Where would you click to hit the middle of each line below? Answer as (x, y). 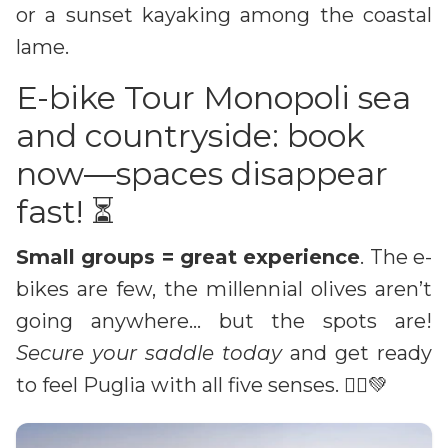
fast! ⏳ (65, 211)
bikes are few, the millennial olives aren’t (224, 288)
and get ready (357, 352)
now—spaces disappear (202, 173)
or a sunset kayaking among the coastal (224, 14)
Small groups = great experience (188, 256)
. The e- (396, 256)
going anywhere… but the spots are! (224, 320)
